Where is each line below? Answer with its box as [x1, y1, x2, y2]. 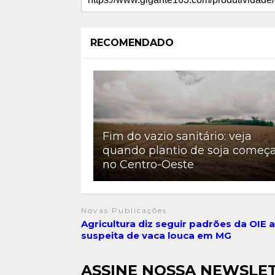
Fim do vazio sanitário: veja [102, 130, 252, 144]
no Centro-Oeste [102, 158, 194, 172]
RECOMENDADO [90, 37, 174, 49]
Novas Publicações [80, 206, 167, 215]
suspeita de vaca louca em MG [80, 229, 231, 241]
